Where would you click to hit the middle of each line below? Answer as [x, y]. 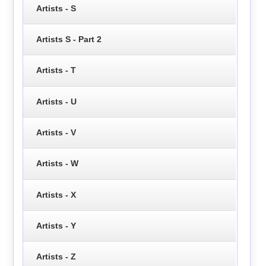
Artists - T [56, 70]
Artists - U [56, 101]
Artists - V [56, 133]
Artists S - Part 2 [69, 39]
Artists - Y [56, 226]
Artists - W [57, 164]
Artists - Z [56, 257]
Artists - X [56, 194]
